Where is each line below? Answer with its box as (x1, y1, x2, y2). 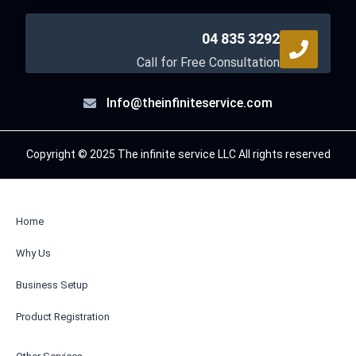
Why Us (16, 247, 51, 260)
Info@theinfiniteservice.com (106, 95, 273, 111)
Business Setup (16, 279, 88, 292)
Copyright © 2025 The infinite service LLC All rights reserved (25, 148, 331, 161)
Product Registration (16, 311, 110, 323)
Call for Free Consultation (137, 55, 280, 71)
